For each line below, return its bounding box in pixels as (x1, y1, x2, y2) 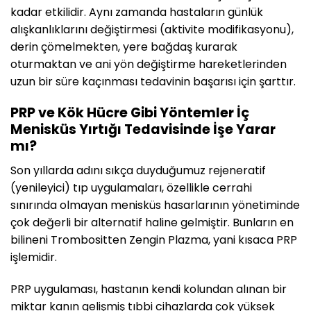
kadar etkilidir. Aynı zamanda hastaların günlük (10, 4, 263, 21)
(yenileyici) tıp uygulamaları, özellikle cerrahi (10, 179, 252, 196)
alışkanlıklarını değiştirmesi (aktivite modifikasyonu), (10, 22, 294, 38)
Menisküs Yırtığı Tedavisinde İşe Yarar (10, 120, 276, 140)
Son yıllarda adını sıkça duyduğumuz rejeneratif (10, 162, 266, 178)
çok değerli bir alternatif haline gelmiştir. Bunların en (10, 214, 294, 230)
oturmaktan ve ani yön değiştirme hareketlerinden (10, 56, 287, 73)
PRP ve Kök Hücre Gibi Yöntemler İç (10, 103, 249, 123)
